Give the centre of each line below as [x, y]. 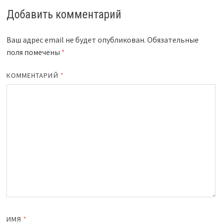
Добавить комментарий [64, 14]
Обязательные [173, 39]
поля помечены [34, 52]
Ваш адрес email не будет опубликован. [76, 39]
